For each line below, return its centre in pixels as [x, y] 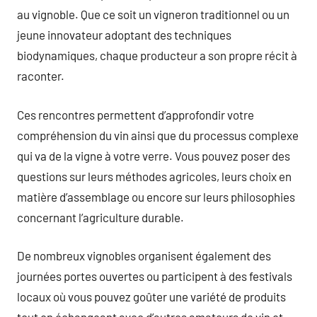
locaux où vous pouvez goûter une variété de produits [151, 296]
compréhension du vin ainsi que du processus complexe [158, 135]
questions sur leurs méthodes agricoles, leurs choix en [154, 176]
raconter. [41, 76]
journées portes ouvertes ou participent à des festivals [155, 276]
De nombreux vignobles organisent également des [144, 255]
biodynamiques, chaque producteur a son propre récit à [157, 55]
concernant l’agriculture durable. [100, 217]
